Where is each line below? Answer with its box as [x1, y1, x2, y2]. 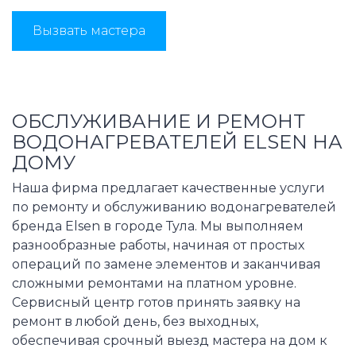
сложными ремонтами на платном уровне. [12, 275, 296, 291]
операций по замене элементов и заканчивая [12, 256, 321, 272]
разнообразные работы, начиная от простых [12, 237, 304, 253]
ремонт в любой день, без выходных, [12, 313, 258, 329]
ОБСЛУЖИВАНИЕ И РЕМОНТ [12, 109, 305, 133]
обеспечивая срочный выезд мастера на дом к [12, 332, 327, 348]
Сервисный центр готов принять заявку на [12, 294, 300, 310]
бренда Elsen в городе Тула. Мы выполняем [12, 218, 304, 234]
